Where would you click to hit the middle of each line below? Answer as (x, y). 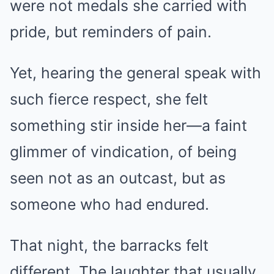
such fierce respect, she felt (109, 99)
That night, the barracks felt (109, 245)
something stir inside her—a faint (128, 125)
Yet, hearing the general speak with (135, 72)
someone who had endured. (109, 204)
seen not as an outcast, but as (118, 178)
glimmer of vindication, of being (123, 151)
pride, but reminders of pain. (111, 31)
